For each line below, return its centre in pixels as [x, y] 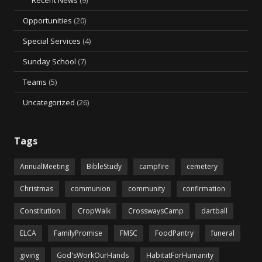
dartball [214, 211]
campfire [154, 166]
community [146, 189]
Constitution [40, 211]
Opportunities [47, 20]
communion [91, 189]
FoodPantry [174, 233]
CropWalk [94, 211]
